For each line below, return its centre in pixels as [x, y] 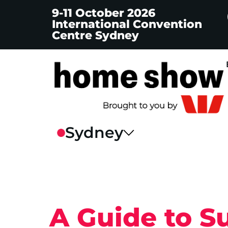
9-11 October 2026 [104, 13]
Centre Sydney [95, 35]
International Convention [127, 24]
